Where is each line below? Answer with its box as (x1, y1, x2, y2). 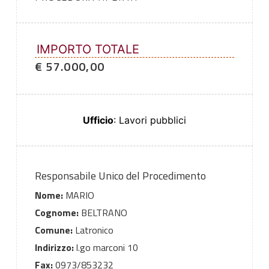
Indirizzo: (34, 240, 74, 255)
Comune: (34, 223, 73, 238)
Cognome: (34, 205, 79, 220)
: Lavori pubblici (113, 114, 186, 127)
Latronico (72, 223, 113, 238)
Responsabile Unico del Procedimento (34, 168, 206, 184)
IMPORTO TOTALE (36, 42, 139, 57)
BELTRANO (78, 205, 127, 220)
